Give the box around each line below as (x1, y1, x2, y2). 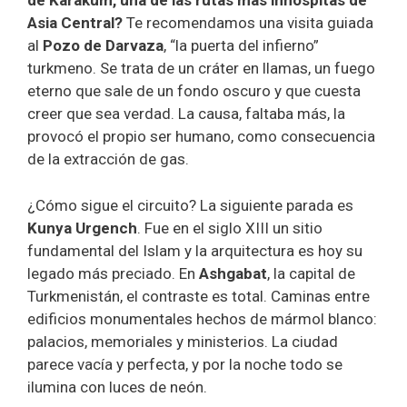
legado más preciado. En (27, 263, 199, 283)
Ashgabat (199, 263, 267, 283)
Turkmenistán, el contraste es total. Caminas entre (27, 286, 370, 305)
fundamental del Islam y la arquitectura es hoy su (27, 241, 362, 260)
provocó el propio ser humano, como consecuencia (27, 127, 375, 145)
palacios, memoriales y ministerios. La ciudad (27, 332, 338, 351)
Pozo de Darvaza (43, 36, 164, 55)
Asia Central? (27, 14, 123, 32)
